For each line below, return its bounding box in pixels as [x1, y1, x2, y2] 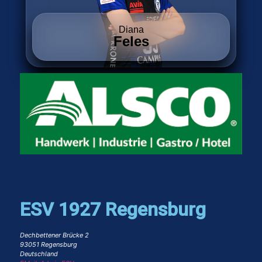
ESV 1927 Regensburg [20, 198, 206, 221]
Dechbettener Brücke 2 [20, 231, 89, 240]
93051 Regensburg [20, 240, 77, 249]
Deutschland [20, 250, 58, 258]
